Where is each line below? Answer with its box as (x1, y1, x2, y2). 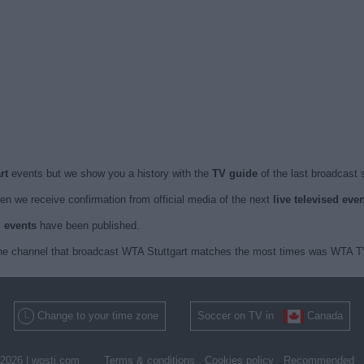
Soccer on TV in (197, 310, 284, 322)
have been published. (36, 219, 140, 232)
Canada (307, 310, 343, 322)
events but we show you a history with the (11, 167, 212, 180)
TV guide (211, 167, 258, 180)
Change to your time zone (37, 310, 158, 322)
